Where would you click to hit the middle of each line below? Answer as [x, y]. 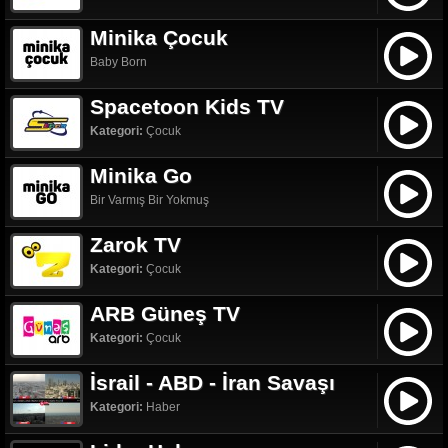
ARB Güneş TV [165, 313]
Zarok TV [135, 244]
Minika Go [141, 175]
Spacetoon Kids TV [187, 106]
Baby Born [118, 61]
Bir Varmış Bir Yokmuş [149, 199]
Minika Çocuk [159, 37]
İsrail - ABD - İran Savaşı [212, 382]
